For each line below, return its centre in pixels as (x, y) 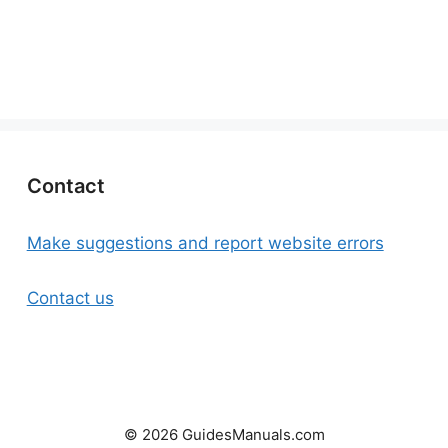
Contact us (70, 297)
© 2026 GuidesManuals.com (224, 435)
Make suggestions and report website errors (205, 242)
